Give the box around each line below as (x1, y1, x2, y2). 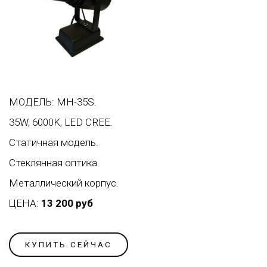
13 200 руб (41, 197, 93, 210)
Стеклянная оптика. (9, 157, 100, 169)
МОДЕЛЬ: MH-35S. (9, 96, 97, 108)
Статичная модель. (9, 136, 98, 149)
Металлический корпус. (9, 177, 119, 190)
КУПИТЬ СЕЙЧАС (25, 240, 112, 250)
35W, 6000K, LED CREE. (9, 116, 113, 129)
